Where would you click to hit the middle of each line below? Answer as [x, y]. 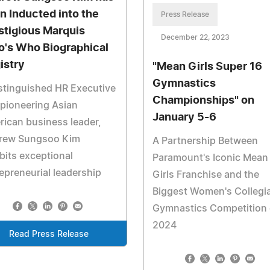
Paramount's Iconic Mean [210, 158]
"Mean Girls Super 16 [207, 67]
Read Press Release [49, 234]
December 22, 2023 [195, 38]
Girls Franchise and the [206, 175]
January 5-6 [184, 118]
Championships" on [203, 101]
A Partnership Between [205, 141]
